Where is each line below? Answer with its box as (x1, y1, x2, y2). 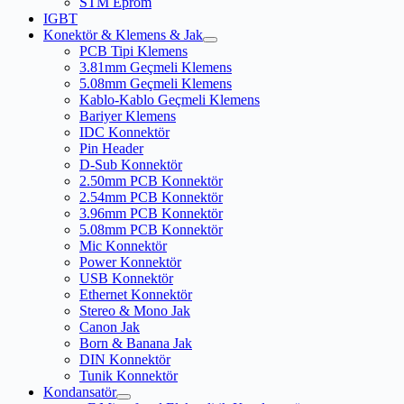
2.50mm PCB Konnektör (79, 173, 223, 189)
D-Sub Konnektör (79, 157, 182, 173)
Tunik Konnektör (79, 368, 178, 384)
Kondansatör (43, 384, 116, 400)
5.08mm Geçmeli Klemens (79, 76, 232, 92)
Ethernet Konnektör (79, 287, 192, 303)
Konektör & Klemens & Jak (43, 27, 203, 43)
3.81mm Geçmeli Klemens (79, 60, 232, 76)
